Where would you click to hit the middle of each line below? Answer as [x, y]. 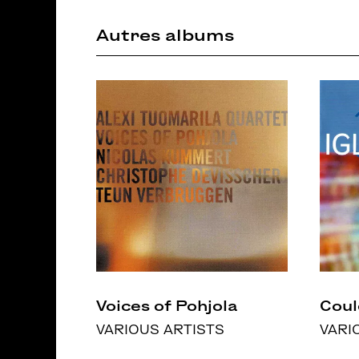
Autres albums [165, 35]
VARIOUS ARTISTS [161, 329]
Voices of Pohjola [167, 305]
